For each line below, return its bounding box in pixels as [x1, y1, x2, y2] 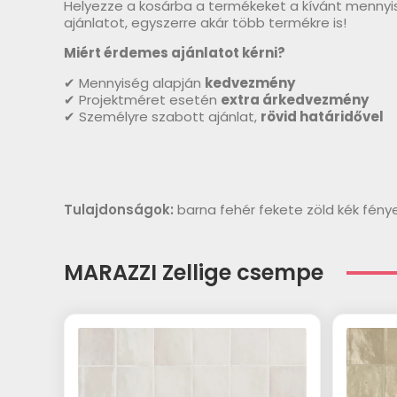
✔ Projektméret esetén [64, 90, 221, 109]
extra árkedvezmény [221, 90, 369, 109]
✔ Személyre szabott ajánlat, [64, 106, 261, 126]
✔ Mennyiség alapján [64, 73, 205, 92]
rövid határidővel [261, 106, 384, 126]
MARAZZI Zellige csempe [64, 257, 323, 287]
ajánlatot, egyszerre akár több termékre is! [64, 12, 346, 32]
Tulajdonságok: [64, 199, 174, 219]
